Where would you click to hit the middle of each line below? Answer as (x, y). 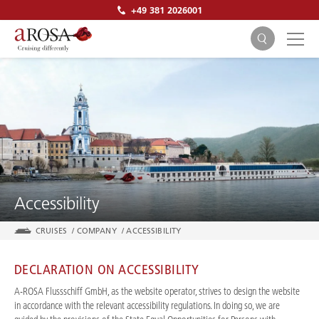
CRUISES (52, 231)
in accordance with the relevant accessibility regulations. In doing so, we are (147, 305)
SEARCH (159, 170)
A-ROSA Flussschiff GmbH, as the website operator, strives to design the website (157, 291)
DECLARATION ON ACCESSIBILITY (107, 270)
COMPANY (96, 231)
